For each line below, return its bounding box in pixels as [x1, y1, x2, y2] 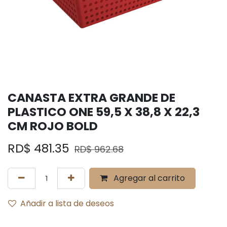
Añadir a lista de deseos [20, 198, 114, 209]
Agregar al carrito [111, 172, 185, 184]
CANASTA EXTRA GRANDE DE [8, 89, 175, 106]
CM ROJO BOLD [8, 118, 98, 134]
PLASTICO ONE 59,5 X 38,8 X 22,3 [8, 103, 200, 120]
